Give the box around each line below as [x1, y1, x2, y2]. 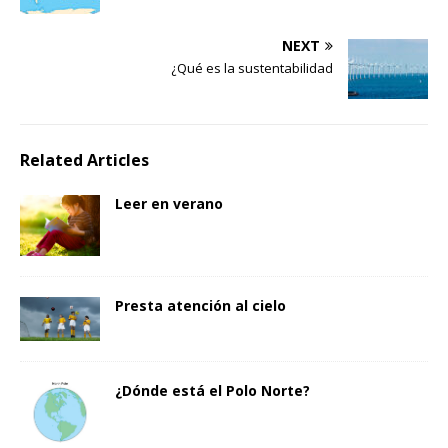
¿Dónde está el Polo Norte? [115, 381, 314, 401]
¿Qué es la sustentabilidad [171, 59, 333, 78]
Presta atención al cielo [115, 295, 286, 315]
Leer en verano [115, 194, 223, 214]
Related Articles [20, 149, 149, 172]
